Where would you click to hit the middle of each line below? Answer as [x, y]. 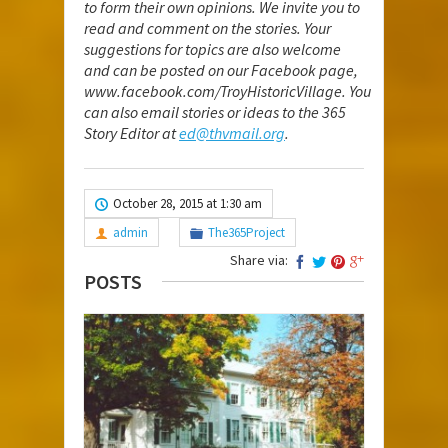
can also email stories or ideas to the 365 [215, 111]
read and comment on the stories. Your [207, 27]
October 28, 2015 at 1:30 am [187, 203]
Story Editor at [131, 132]
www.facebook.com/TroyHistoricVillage [213, 90]
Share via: [259, 259]
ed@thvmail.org [232, 132]
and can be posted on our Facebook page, [221, 69]
